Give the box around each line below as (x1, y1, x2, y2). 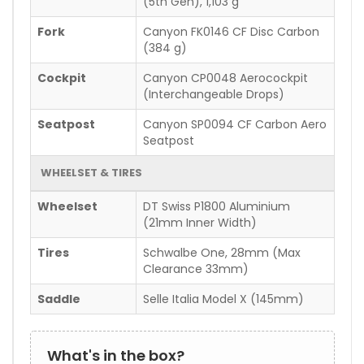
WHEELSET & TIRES (41, 164, 142, 180)
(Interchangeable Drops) (143, 85, 284, 102)
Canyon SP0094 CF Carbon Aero (143, 115, 327, 132)
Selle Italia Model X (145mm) (143, 290, 304, 307)
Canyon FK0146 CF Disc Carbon (143, 23, 319, 40)
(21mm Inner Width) (143, 214, 257, 231)
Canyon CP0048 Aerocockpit (143, 69, 308, 86)
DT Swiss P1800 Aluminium (143, 197, 290, 214)
